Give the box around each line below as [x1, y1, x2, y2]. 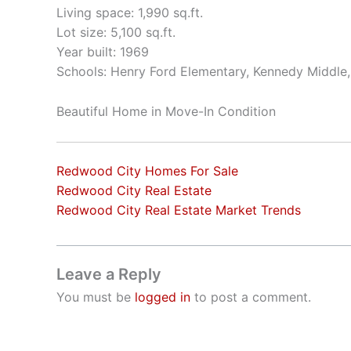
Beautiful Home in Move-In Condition [56, 103, 276, 120]
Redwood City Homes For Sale [56, 162, 238, 179]
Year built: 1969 [56, 44, 149, 60]
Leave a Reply [56, 264, 161, 284]
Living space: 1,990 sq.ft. [56, 5, 203, 21]
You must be [56, 288, 135, 305]
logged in [135, 288, 190, 305]
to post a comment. [190, 288, 311, 305]
